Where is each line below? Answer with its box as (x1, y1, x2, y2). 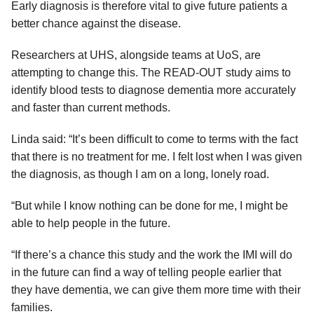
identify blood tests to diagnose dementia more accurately (11, 84, 296, 97)
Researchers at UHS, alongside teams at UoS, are (11, 49, 261, 62)
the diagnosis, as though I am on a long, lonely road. (11, 168, 269, 181)
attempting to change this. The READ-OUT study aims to (11, 67, 291, 79)
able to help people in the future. (11, 217, 170, 230)
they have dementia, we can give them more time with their (11, 284, 301, 296)
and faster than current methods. (11, 102, 170, 114)
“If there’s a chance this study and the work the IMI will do (11, 249, 292, 261)
